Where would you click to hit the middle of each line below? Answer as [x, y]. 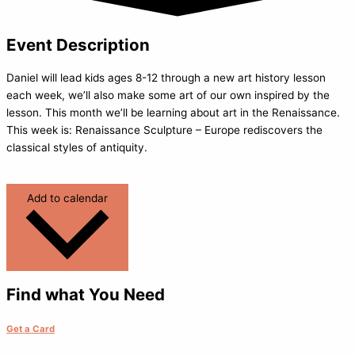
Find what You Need [86, 294]
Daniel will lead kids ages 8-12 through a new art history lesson [166, 77]
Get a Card [31, 328]
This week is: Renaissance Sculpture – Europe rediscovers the [164, 130]
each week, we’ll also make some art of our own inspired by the [168, 95]
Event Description [78, 44]
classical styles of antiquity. [77, 147]
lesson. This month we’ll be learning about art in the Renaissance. [173, 112]
